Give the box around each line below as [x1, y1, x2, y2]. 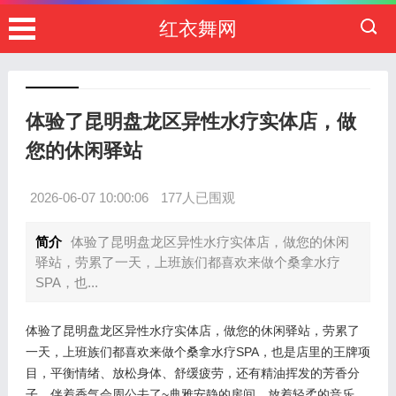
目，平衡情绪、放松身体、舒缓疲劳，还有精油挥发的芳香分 [25, 366, 360, 380]
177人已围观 [160, 190, 235, 205]
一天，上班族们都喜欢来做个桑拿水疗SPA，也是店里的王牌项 [25, 345, 370, 359]
